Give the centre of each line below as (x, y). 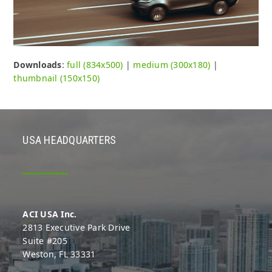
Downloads (38, 65)
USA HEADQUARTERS (70, 140)
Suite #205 (45, 241)
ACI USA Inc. (50, 214)
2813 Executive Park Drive (76, 228)
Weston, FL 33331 (59, 254)
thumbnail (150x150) (57, 78)
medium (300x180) (172, 65)
